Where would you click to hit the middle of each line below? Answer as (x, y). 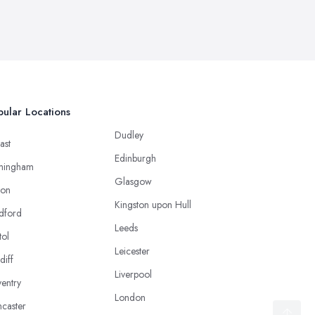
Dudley (129, 135)
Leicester (132, 251)
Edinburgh (135, 158)
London (130, 297)
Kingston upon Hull (153, 204)
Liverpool (133, 274)
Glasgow (133, 181)
